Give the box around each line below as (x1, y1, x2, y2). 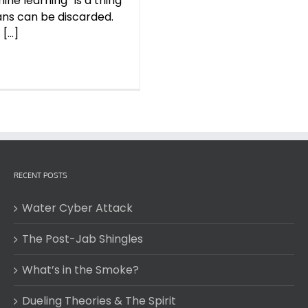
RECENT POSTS (14, 170, 67, 181)
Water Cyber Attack (22, 200, 133, 217)
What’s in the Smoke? (22, 262, 139, 278)
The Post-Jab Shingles (22, 231, 143, 247)
